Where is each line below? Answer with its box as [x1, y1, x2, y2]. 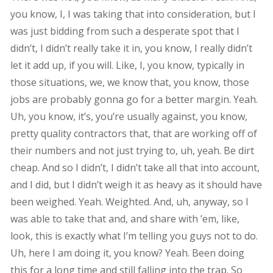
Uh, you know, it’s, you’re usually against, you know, [10, 109, 247, 123]
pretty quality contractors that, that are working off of [10, 126, 257, 140]
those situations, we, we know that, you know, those [10, 75, 249, 89]
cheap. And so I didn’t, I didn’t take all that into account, [10, 160, 260, 174]
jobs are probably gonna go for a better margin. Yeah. [10, 92, 258, 106]
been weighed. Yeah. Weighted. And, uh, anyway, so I [10, 194, 249, 208]
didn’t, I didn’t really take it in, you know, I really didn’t [10, 41, 252, 55]
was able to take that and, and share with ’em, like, [10, 211, 239, 225]
